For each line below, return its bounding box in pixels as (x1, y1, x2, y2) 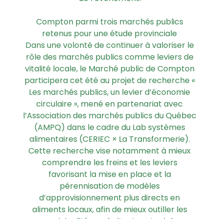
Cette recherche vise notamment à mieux (28, 145, 191, 157)
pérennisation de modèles (59, 180, 160, 192)
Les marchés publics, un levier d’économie (29, 87, 190, 98)
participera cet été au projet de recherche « (24, 75, 195, 87)
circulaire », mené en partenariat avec (36, 98, 183, 110)
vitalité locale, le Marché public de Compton (24, 63, 195, 75)
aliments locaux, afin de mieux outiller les (32, 204, 187, 216)
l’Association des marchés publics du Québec (22, 110, 197, 122)
